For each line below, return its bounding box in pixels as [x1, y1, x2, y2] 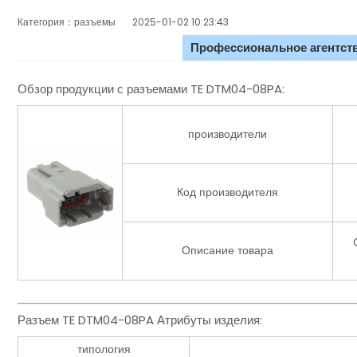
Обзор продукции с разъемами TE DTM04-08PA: [18, 80, 284, 98]
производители [188, 126, 267, 143]
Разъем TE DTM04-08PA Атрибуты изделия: [18, 312, 262, 329]
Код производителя [177, 184, 278, 201]
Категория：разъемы [18, 15, 132, 29]
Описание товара [182, 242, 273, 259]
